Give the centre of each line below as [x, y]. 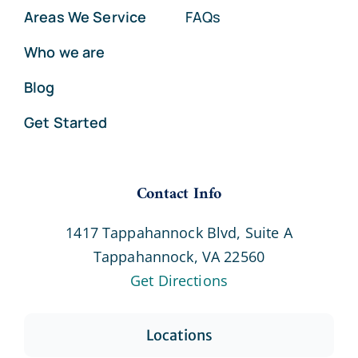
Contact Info [179, 194]
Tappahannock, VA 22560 [179, 256]
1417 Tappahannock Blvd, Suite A [179, 232]
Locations [179, 335]
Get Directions [179, 280]
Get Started [66, 122]
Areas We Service [85, 16]
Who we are [64, 52]
